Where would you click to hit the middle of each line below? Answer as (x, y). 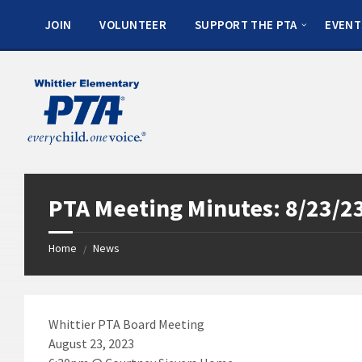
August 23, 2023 (91, 343)
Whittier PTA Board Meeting (126, 324)
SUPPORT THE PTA (246, 25)
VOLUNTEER (133, 25)
